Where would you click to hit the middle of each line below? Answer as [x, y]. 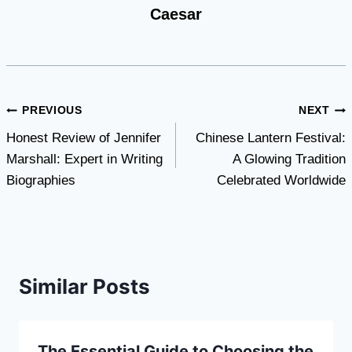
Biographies [41, 180]
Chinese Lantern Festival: [271, 137]
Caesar [176, 14]
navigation [57, 145]
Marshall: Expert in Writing [84, 159]
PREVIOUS [52, 111]
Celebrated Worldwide [281, 180]
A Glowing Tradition [289, 159]
